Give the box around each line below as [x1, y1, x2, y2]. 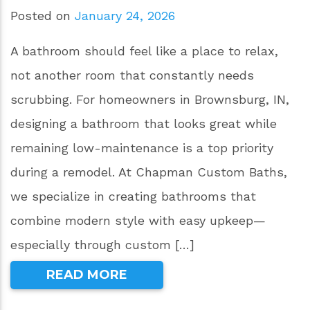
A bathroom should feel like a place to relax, [10, 44, 278, 59]
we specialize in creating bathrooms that [10, 189, 256, 204]
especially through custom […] [10, 237, 194, 253]
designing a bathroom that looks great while [10, 116, 277, 131]
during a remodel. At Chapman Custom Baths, [10, 165, 287, 180]
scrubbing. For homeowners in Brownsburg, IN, [10, 92, 289, 107]
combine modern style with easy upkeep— [10, 213, 266, 228]
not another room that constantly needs [10, 68, 254, 83]
